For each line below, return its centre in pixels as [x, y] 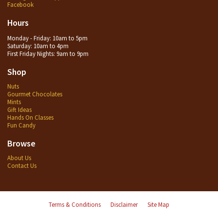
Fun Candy [21, 125]
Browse [21, 144]
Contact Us [22, 166]
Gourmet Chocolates [35, 94]
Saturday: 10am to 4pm [38, 46]
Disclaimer [124, 205]
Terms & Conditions [75, 205]
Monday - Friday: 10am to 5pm [47, 38]
